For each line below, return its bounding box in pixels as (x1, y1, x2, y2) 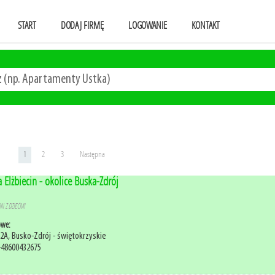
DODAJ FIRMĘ (60, 20, 104, 31)
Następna (80, 150, 105, 159)
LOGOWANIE (128, 20, 168, 31)
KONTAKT (192, 20, 220, 31)
